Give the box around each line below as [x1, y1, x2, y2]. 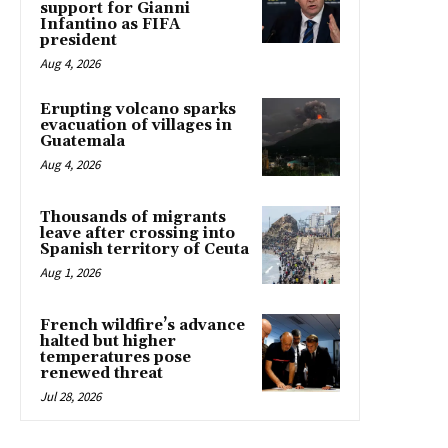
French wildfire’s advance [40, 316, 245, 336]
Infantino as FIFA [40, 15, 180, 35]
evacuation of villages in [40, 116, 232, 136]
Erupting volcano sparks [40, 100, 236, 120]
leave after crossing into [40, 224, 235, 244]
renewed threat [40, 364, 163, 384]
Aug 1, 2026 [40, 264, 100, 282]
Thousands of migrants [40, 208, 226, 228]
